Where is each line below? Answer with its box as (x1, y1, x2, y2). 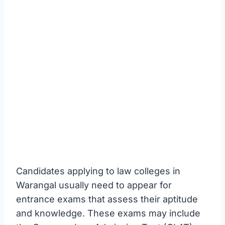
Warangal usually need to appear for (16, 179, 172, 190)
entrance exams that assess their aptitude (16, 193, 198, 204)
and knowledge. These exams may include (16, 207, 200, 218)
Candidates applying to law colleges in (16, 165, 180, 176)
